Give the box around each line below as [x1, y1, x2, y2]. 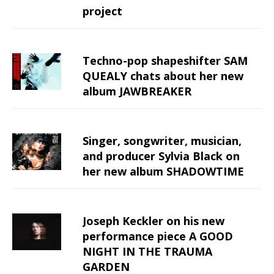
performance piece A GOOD [83, 228, 233, 243]
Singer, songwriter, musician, [83, 133, 242, 148]
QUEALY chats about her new [83, 68, 243, 83]
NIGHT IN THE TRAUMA [83, 243, 212, 259]
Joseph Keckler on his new [83, 213, 224, 228]
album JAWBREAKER [83, 83, 191, 98]
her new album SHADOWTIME [83, 163, 244, 179]
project [83, 3, 122, 18]
